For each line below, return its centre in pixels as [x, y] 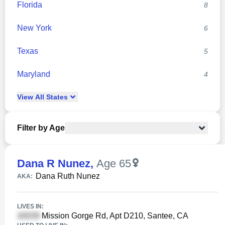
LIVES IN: [30, 206]
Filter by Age [41, 128]
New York [34, 28]
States [56, 97]
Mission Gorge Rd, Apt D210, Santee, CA [114, 216]
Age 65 [114, 163]
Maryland [34, 74]
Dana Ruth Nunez [68, 176]
